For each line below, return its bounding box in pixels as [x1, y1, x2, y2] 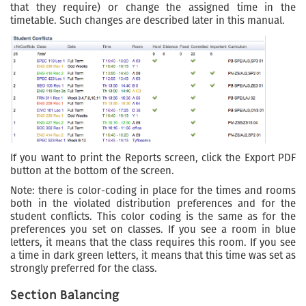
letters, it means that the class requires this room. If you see [10, 236, 296, 249]
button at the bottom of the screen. [10, 165, 174, 178]
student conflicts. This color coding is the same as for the [10, 210, 296, 223]
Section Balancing [10, 288, 120, 304]
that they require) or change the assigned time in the [10, 1, 296, 14]
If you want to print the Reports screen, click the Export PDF [10, 152, 296, 165]
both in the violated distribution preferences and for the [10, 197, 296, 210]
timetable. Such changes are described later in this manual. [10, 14, 285, 27]
